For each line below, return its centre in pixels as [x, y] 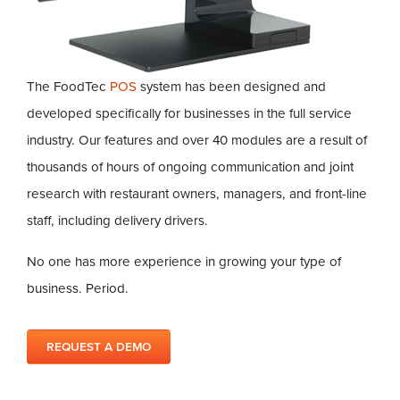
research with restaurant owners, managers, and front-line [197, 193]
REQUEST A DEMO [99, 347]
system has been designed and [232, 86]
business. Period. [78, 288]
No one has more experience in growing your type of [184, 261]
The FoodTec [69, 86]
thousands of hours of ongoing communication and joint [191, 167]
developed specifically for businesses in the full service [190, 113]
